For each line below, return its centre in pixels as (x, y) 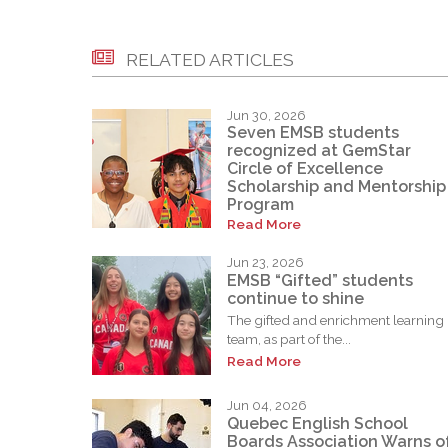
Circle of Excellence (305, 169)
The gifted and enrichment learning (335, 320)
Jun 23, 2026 (265, 263)
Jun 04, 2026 (267, 406)
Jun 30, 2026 (266, 115)
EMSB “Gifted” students (320, 281)
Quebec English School (317, 424)
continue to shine (295, 299)
